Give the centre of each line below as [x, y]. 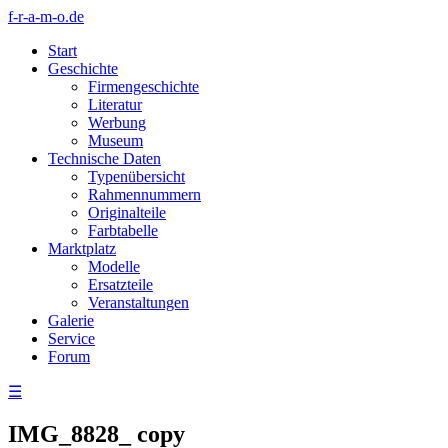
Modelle [114, 266]
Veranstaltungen [138, 302]
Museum [115, 140]
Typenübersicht [136, 176]
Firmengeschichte [143, 86]
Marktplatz [82, 248]
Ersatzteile [120, 284]
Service [71, 338]
